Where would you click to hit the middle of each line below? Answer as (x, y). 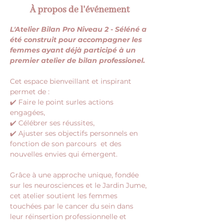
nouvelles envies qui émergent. (64, 154)
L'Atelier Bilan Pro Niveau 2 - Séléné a (79, 29)
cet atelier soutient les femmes (65, 196)
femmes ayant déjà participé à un (74, 50)
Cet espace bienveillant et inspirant (72, 81)
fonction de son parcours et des (67, 144)
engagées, (28, 112)
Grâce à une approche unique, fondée (75, 175)
